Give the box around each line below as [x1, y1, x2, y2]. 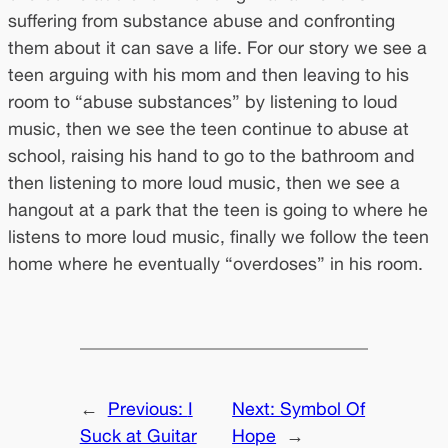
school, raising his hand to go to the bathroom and [8, 144, 415, 166]
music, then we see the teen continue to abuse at [8, 117, 409, 139]
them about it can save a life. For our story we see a [8, 36, 427, 58]
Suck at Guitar [79, 424, 197, 446]
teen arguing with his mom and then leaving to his [8, 63, 409, 85]
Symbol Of [280, 397, 366, 419]
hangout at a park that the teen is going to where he [8, 198, 428, 220]
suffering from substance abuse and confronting [8, 9, 395, 31]
